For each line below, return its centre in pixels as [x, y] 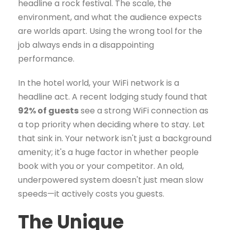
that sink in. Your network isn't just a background [115, 138]
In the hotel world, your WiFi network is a [99, 83]
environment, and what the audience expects [110, 17]
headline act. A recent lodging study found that [113, 97]
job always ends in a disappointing [86, 45]
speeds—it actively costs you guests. [91, 194]
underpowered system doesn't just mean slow [111, 180]
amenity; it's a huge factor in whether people [108, 152]
